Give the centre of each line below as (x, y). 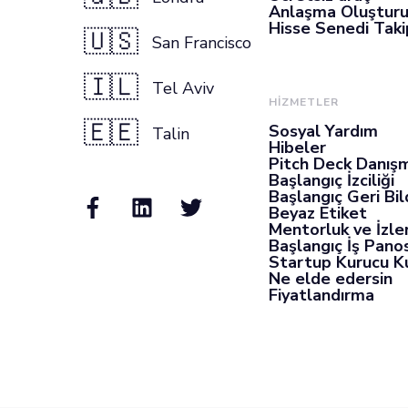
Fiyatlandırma (321, 295)
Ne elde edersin (331, 279)
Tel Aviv (183, 88)
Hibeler (297, 148)
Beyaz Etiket (318, 213)
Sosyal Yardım (323, 131)
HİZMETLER (304, 102)
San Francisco (202, 43)
